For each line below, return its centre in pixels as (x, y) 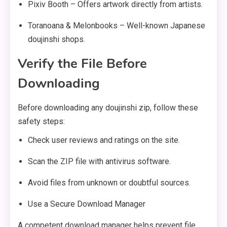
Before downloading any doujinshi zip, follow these (108, 108)
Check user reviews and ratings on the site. (104, 140)
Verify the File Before (82, 64)
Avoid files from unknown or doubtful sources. (109, 183)
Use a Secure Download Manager (87, 204)
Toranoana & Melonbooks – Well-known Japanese (117, 26)
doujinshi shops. (56, 40)
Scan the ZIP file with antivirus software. (99, 162)
